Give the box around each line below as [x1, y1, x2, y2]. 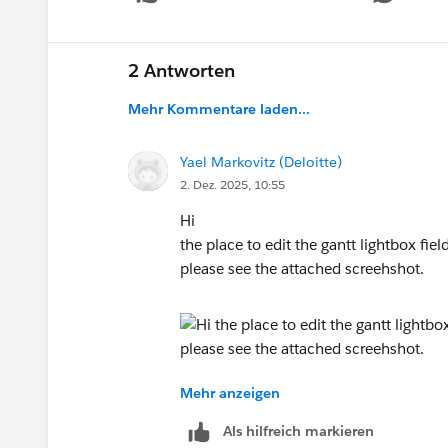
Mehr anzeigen [180, 383, 280, 402]
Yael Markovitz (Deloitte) [180, 152, 342, 171]
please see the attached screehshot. [180, 258, 428, 278]
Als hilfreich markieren [223, 421, 374, 440]
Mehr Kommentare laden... [128, 99, 310, 118]
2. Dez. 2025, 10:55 [180, 175, 285, 193]
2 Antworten [128, 58, 235, 82]
